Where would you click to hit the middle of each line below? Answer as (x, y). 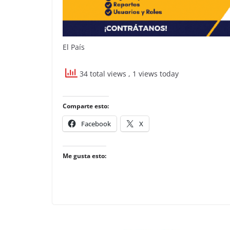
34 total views (103, 73)
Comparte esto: (86, 106)
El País (74, 47)
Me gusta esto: (84, 156)
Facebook (96, 123)
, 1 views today (154, 73)
